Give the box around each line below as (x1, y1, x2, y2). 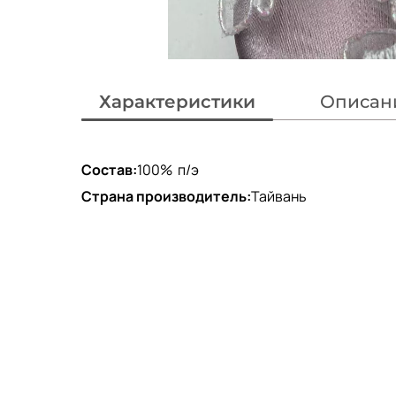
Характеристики (98, 91, 255, 112)
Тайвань (251, 187, 307, 206)
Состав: (81, 160, 137, 179)
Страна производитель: (81, 187, 251, 206)
